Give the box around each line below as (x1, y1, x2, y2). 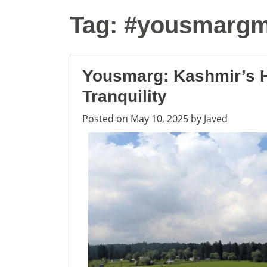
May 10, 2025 (131, 112, 188, 125)
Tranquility (82, 87, 167, 105)
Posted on (82, 112, 131, 125)
